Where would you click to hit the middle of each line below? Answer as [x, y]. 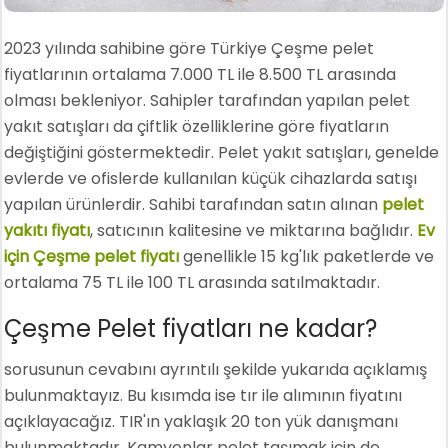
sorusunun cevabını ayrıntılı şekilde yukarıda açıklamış [216, 369]
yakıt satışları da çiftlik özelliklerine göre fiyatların [197, 126]
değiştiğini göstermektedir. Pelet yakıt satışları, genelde [222, 152]
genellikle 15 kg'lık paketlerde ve [309, 256]
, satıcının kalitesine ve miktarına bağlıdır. [254, 230]
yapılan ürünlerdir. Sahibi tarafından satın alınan [193, 204]
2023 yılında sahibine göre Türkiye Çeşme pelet [189, 48]
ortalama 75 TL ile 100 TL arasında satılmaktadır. [192, 282]
